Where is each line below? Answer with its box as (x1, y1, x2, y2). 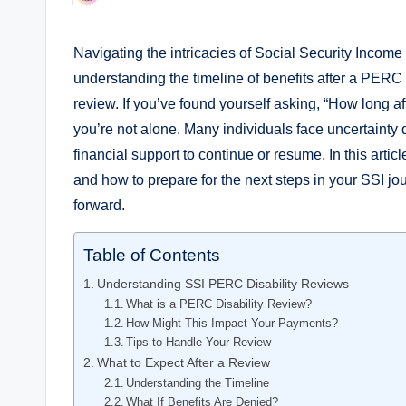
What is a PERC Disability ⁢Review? (126, 296, 313, 311)
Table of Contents (83, 246, 220, 266)
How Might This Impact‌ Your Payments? (126, 315, 339, 330)
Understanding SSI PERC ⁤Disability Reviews (96, 275, 349, 291)
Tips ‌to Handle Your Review (126, 334, 272, 349)
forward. (73, 197, 125, 213)
